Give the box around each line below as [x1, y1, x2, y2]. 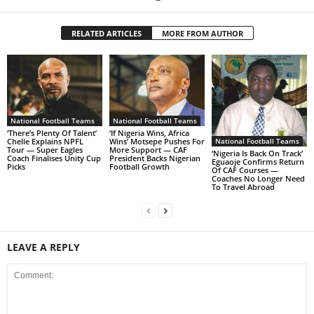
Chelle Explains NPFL [7, 135, 83, 146]
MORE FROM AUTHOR [161, 27, 243, 39]
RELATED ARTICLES [71, 27, 142, 39]
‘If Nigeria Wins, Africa [109, 127, 189, 138]
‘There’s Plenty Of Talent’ [7, 127, 97, 138]
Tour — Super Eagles [7, 144, 83, 155]
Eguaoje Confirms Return [211, 156, 304, 168]
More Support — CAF [109, 144, 187, 155]
